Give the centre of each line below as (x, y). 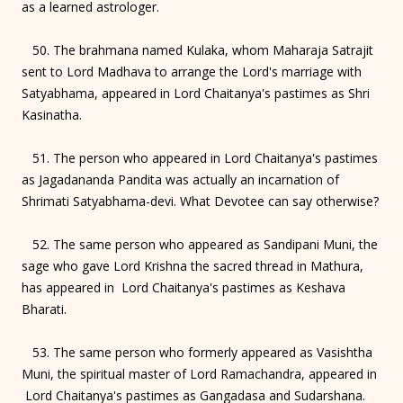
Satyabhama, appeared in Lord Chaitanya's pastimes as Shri (196, 93)
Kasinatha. (52, 114)
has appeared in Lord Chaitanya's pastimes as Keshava (184, 287)
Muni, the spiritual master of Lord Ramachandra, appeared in (199, 373)
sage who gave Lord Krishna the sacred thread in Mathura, (193, 265)
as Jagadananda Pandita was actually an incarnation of (180, 179)
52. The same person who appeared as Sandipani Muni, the (200, 244)
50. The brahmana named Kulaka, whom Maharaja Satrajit (197, 49)
